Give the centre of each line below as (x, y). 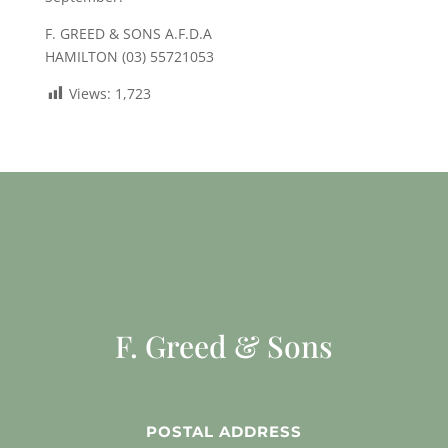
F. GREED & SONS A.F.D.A (128, 33)
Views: (89, 93)
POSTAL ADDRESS (224, 432)
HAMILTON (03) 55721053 (129, 56)
